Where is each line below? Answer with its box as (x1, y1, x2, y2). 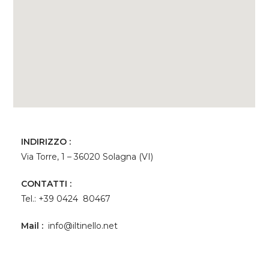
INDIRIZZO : (20, 136, 71, 147)
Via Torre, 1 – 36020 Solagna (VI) (20, 151, 153, 162)
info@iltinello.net (47, 220, 118, 231)
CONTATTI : (20, 178, 71, 189)
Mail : (20, 220, 46, 231)
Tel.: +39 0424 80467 (20, 193, 110, 204)
